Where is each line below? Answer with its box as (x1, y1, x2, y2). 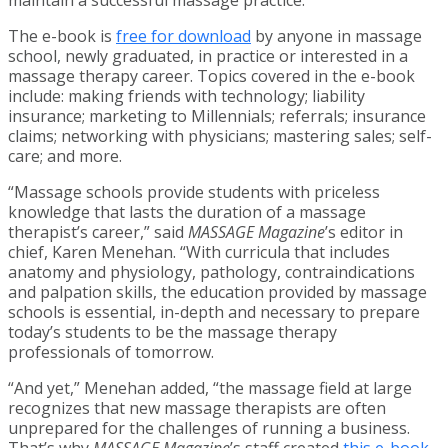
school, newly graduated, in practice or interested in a (8, 44, 408, 67)
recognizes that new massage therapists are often (8, 396, 386, 419)
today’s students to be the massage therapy (8, 320, 337, 343)
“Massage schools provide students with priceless (8, 180, 380, 203)
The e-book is (8, 24, 116, 47)
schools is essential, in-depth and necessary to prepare (8, 300, 420, 323)
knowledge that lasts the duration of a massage (8, 200, 366, 223)
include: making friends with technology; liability (8, 84, 365, 107)
